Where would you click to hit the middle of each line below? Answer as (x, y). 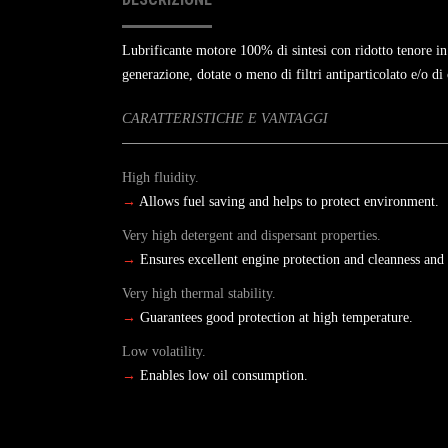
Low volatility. (164, 351)
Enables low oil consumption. (224, 375)
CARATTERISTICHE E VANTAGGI (225, 118)
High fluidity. (160, 177)
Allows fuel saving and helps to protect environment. (289, 201)
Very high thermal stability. (199, 293)
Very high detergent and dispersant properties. (251, 235)
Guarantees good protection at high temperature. (276, 317)
